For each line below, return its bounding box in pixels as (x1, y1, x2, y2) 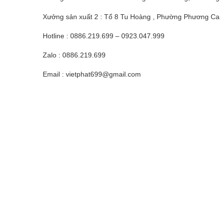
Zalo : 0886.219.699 (43, 51, 106, 59)
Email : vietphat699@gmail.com (43, 70, 141, 78)
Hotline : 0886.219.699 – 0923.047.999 (43, 31, 165, 40)
